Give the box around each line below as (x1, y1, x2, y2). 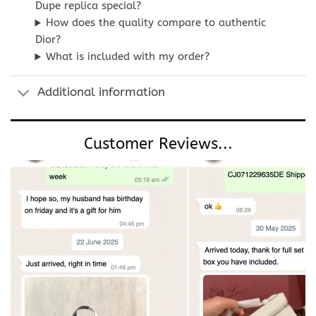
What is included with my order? (46, 50, 210, 63)
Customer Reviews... (83, 135, 233, 154)
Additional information (37, 85, 165, 99)
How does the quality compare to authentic (46, 16, 267, 30)
